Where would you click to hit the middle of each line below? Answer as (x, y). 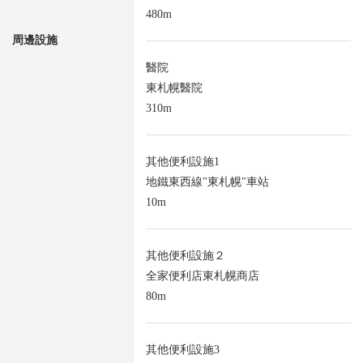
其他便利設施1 (183, 162)
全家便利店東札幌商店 (203, 276)
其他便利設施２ (186, 256)
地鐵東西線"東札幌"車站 (207, 182)
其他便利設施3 (183, 350)
